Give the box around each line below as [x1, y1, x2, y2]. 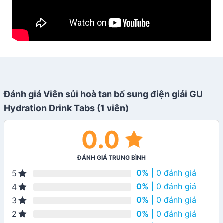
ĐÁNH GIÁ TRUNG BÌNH [77, 153, 146, 161]
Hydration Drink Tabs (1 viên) [4, 102, 129, 113]
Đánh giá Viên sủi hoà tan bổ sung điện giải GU [4, 88, 203, 99]
